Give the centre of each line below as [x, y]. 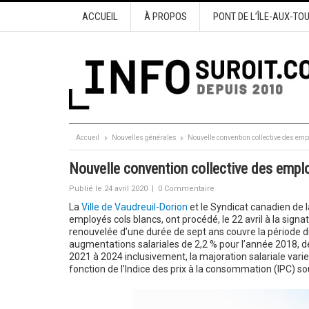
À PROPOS [165, 17]
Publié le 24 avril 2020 [108, 189]
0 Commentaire [186, 189]
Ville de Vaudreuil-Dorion [134, 207]
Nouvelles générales [144, 138]
